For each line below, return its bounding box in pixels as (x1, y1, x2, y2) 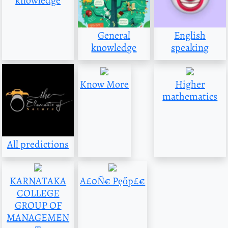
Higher (175, 77, 205, 92)
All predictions (7, 137, 69, 151)
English (174, 28, 206, 43)
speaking (171, 41, 209, 55)
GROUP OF (14, 198, 62, 212)
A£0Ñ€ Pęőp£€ (80, 174, 146, 188)
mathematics (162, 90, 218, 104)
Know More (80, 77, 129, 92)
